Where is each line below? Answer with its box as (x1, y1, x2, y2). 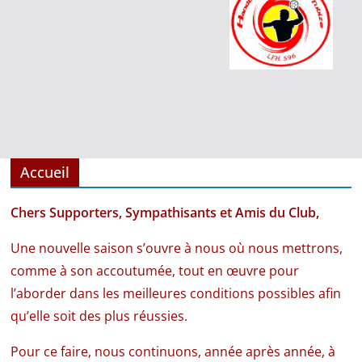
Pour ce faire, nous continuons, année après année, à (11, 342, 336, 360)
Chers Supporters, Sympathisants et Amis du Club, (11, 203, 320, 221)
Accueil (20, 162, 70, 182)
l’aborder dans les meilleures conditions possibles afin (11, 284, 342, 302)
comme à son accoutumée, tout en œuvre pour (11, 261, 300, 280)
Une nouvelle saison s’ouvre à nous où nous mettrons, (11, 238, 343, 257)
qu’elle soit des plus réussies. (11, 306, 188, 325)
